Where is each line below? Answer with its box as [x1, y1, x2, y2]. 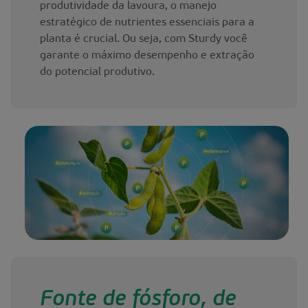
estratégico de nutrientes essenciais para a [39, 16, 254, 28]
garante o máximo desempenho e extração [39, 49, 254, 61]
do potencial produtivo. [39, 66, 155, 78]
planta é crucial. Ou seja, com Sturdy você [39, 33, 247, 45]
